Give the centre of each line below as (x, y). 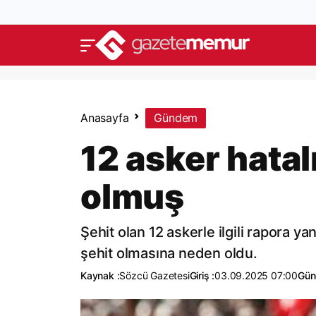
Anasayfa (105, 118)
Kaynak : (100, 275)
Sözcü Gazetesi (154, 275)
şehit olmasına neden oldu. (169, 253)
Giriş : (202, 275)
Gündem (176, 118)
